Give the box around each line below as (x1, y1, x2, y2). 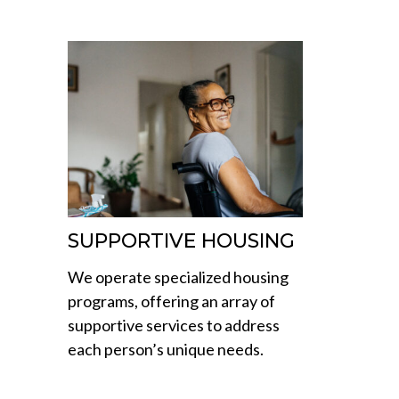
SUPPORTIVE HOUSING (68, 229, 295, 254)
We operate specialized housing (68, 267, 289, 288)
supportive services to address (68, 315, 280, 336)
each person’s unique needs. (68, 339, 264, 360)
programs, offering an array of (68, 291, 275, 312)
